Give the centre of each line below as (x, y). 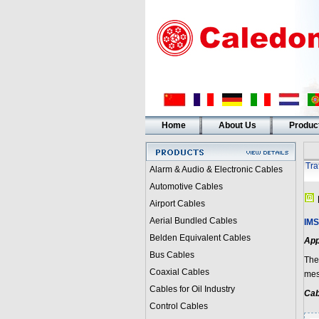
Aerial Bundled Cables (193, 221)
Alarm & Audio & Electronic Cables (216, 169)
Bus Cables (172, 255)
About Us (237, 125)
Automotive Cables (186, 187)
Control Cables (178, 306)
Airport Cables (177, 204)
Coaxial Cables (179, 272)
